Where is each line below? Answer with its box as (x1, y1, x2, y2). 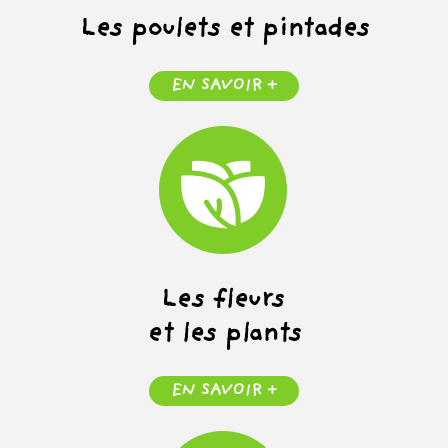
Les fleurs (160, 282, 288, 323)
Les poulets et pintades (79, 11, 369, 52)
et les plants (147, 316, 301, 357)
